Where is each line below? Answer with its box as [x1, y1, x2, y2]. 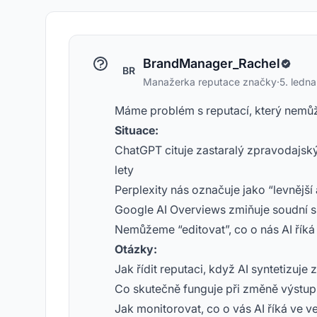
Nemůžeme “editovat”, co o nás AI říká [115, 222, 315, 236]
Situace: [115, 123, 158, 137]
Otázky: [115, 242, 157, 256]
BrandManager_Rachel [143, 56, 280, 71]
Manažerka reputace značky [143, 76, 277, 88]
